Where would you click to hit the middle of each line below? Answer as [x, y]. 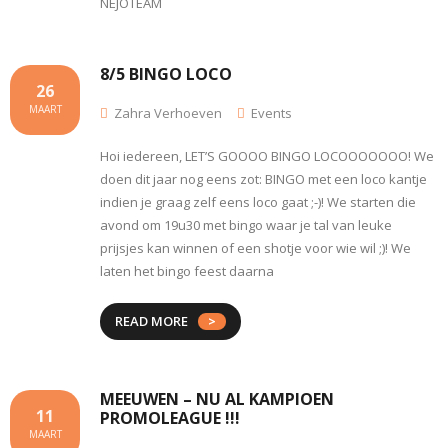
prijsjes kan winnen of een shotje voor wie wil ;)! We [255, 247]
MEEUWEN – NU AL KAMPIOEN [217, 398]
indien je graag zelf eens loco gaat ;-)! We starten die [258, 201]
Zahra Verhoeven [168, 112]
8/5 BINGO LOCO [166, 73]
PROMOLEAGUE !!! [170, 417]
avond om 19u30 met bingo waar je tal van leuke [246, 224]
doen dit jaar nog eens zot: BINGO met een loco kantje [263, 178]
